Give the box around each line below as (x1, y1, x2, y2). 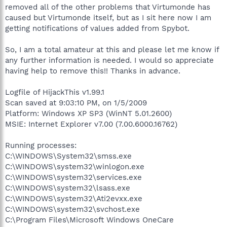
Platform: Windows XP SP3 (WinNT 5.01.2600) (5, 108, 172, 118)
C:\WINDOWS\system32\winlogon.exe (5, 162, 144, 171)
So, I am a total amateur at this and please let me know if (5, 45, 219, 54)
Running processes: (5, 140, 77, 150)
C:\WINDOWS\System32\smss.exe (5, 151, 132, 161)
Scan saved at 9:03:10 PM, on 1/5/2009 (5, 98, 147, 107)
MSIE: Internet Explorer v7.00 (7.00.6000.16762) (5, 119, 177, 129)
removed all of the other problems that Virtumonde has (5, 2, 210, 12)
